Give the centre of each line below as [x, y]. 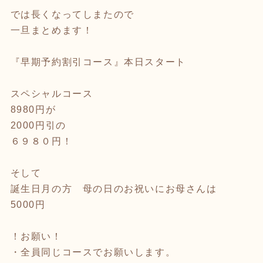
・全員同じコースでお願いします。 [93, 252]
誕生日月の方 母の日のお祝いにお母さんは [114, 188]
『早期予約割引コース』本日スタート [98, 62]
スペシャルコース [52, 93]
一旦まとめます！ [52, 30]
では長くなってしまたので [72, 14]
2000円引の [38, 125]
